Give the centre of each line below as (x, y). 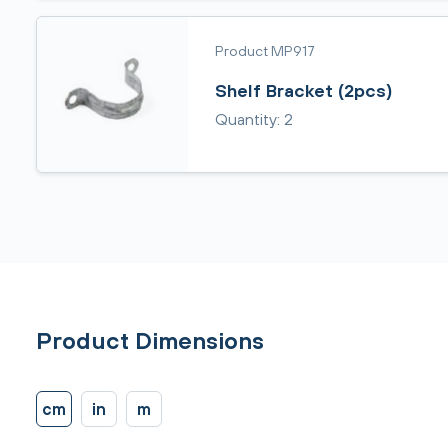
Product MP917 (264, 50)
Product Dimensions (150, 340)
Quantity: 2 (253, 119)
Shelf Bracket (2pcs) (303, 90)
